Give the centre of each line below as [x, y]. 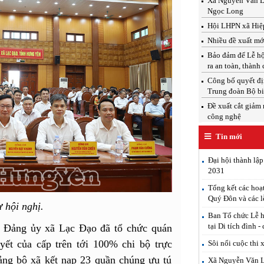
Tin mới [228, 136]
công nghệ [224, 116]
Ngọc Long [225, 11]
